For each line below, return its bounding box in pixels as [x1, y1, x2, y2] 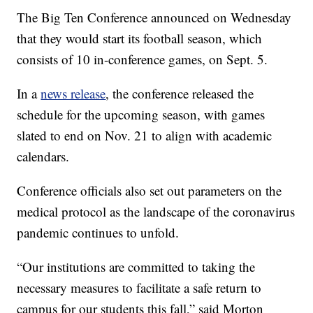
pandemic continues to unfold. [17, 224, 180, 242]
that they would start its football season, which [17, 29, 263, 48]
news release [41, 85, 106, 103]
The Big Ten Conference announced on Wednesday [17, 8, 292, 27]
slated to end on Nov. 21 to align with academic [17, 126, 272, 145]
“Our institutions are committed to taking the [17, 258, 256, 276]
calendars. [17, 147, 70, 166]
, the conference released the [105, 85, 254, 103]
